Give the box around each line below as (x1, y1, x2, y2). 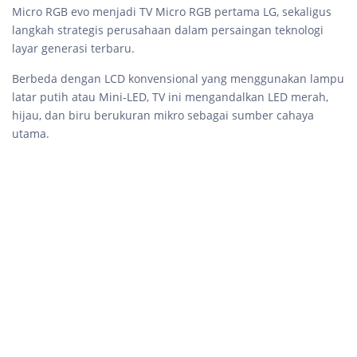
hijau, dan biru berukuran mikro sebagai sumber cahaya (12, 108, 314, 124)
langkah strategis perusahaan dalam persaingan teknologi (12, 22, 324, 38)
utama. (12, 126, 49, 142)
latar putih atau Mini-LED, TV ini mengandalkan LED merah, (12, 89, 328, 105)
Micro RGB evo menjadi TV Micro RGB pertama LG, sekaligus (12, 4, 331, 20)
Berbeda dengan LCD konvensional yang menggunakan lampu (12, 71, 344, 87)
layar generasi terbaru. (12, 41, 138, 57)
